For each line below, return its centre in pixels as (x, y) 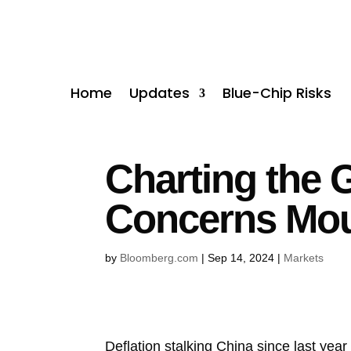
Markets (304, 257)
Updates (160, 92)
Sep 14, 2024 (241, 257)
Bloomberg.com (159, 257)
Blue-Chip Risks (277, 92)
